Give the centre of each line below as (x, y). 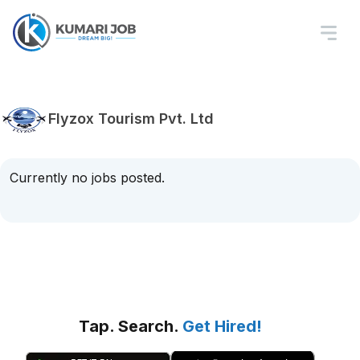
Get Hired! (222, 326)
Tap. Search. (131, 326)
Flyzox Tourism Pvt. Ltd (131, 118)
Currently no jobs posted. (87, 178)
